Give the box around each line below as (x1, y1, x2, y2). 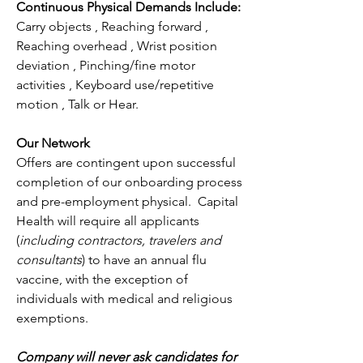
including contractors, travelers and (19, 233, 221, 248)
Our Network (16, 135, 90, 151)
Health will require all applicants (16, 213, 199, 228)
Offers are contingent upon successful (16, 155, 236, 170)
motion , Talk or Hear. (16, 96, 139, 112)
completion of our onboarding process (16, 174, 242, 190)
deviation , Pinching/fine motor (16, 58, 195, 73)
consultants (16, 252, 82, 267)
